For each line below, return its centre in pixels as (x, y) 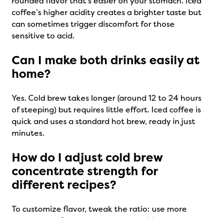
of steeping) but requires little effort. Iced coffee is (106, 110)
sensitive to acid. (43, 36)
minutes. (28, 133)
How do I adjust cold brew (87, 158)
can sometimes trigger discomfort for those (93, 24)
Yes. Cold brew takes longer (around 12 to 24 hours (107, 98)
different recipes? (64, 185)
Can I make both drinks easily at (106, 60)
